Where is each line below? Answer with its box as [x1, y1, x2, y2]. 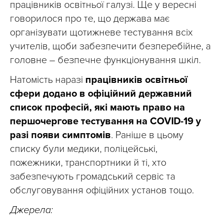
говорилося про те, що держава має [10, 13, 170, 25]
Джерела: [10, 204, 53, 216]
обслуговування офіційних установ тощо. [10, 184, 194, 196]
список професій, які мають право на [10, 102, 185, 113]
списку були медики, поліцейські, [10, 143, 157, 155]
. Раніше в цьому [111, 129, 184, 141]
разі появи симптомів [10, 129, 111, 141]
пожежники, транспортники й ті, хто [10, 157, 166, 169]
